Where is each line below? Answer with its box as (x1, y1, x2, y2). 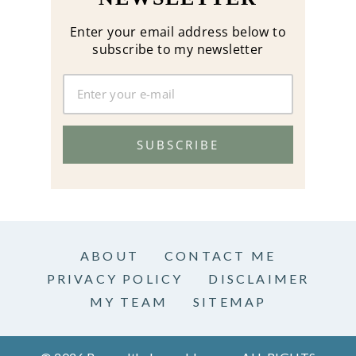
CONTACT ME (164, 248, 276, 264)
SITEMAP (193, 293, 267, 309)
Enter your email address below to (69, 22, 287, 41)
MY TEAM (89, 293, 168, 309)
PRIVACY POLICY (46, 271, 184, 287)
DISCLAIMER (208, 271, 310, 287)
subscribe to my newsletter (92, 40, 264, 58)
